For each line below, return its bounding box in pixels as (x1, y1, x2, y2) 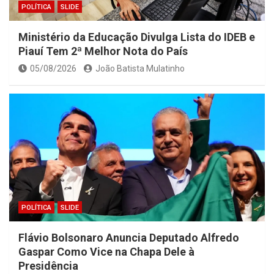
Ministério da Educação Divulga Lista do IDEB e (18, 31, 255, 44)
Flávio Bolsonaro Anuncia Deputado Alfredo (18, 231, 239, 245)
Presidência (18, 259, 78, 273)
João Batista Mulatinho (95, 64, 185, 74)
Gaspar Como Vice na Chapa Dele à (18, 245, 194, 259)
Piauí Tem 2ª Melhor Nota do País (18, 45, 188, 58)
